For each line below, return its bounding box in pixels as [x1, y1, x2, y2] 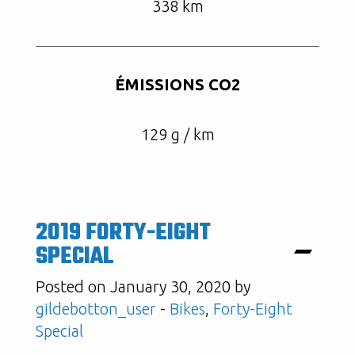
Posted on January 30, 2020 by [36, 277, 250, 296]
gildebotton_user [36, 299, 156, 318]
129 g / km [140, 124, 215, 143]
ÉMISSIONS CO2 [115, 74, 240, 94]
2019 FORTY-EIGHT [36, 215, 211, 251]
